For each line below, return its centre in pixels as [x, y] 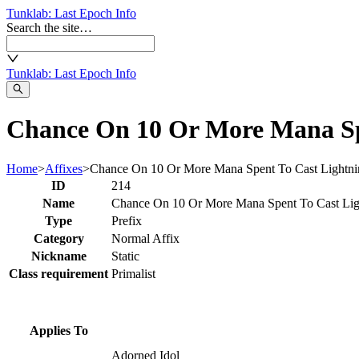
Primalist [133, 273]
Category [58, 238]
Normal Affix [145, 238]
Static [125, 256]
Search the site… [49, 28]
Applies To [58, 330]
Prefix [127, 220]
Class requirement [58, 273]
